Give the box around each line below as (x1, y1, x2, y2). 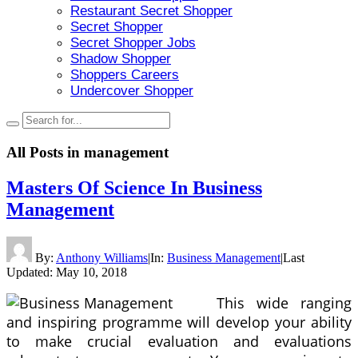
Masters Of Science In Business (6, 177, 262, 198)
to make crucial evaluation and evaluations (6, 332, 352, 352)
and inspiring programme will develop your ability (6, 312, 352, 332)
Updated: (6, 265, 56, 279)
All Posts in (6, 143, 80, 161)
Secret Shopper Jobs (70, 35, 196, 50)
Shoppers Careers (70, 67, 179, 82)
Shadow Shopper (70, 51, 171, 66)
